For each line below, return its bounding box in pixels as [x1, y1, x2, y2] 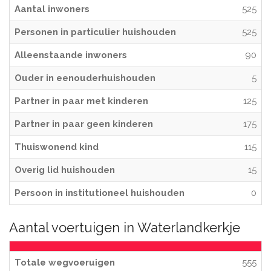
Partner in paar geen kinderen [15, 119, 153, 129]
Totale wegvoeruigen [15, 257, 115, 268]
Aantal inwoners [15, 4, 90, 15]
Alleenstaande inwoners [15, 50, 127, 60]
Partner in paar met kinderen [15, 96, 148, 106]
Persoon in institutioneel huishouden [15, 188, 184, 198]
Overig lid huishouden [15, 165, 115, 175]
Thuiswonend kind [15, 142, 99, 152]
